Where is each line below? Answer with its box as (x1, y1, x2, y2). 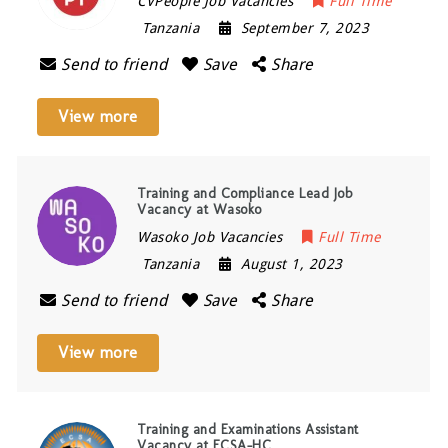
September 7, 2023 (240, 20, 370, 36)
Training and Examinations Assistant (137, 421, 359, 438)
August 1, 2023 (240, 256, 343, 272)
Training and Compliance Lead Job (137, 185, 353, 202)
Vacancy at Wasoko (137, 201, 262, 218)
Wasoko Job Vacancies (137, 229, 283, 245)
